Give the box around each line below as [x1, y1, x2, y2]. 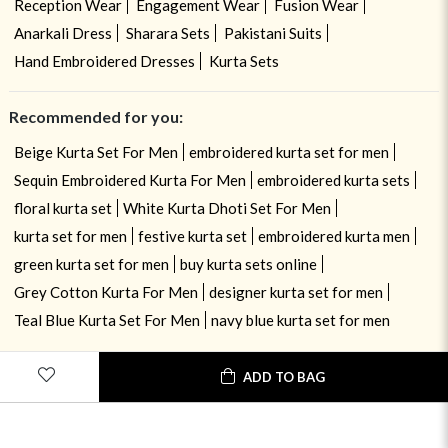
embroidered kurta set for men [188, 143, 389, 162]
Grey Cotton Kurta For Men [13, 283, 198, 302]
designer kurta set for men [208, 283, 383, 302]
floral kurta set [13, 199, 112, 218]
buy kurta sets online [179, 255, 317, 274]
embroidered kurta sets [256, 171, 410, 190]
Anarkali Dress [13, 24, 112, 43]
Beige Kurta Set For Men [13, 143, 178, 162]
